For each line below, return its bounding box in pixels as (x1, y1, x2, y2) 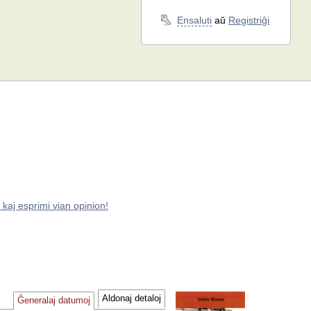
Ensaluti (177, 14, 212, 26)
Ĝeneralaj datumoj (17, 296, 91, 306)
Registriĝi (228, 14, 270, 26)
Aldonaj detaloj (102, 294, 162, 304)
